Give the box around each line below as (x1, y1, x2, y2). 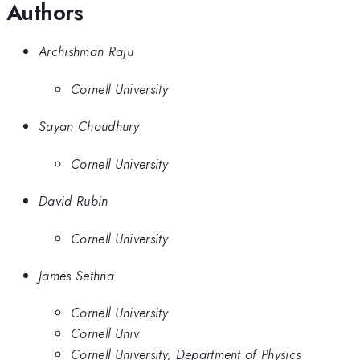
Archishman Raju (39, 42, 133, 62)
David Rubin (39, 191, 108, 211)
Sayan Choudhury (39, 117, 139, 137)
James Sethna (39, 265, 114, 285)
